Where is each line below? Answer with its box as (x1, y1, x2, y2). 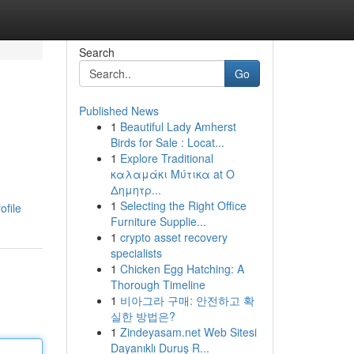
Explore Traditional (119, 150, 213, 166)
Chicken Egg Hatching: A (119, 261, 244, 277)
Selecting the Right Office (119, 198, 247, 213)
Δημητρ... (110, 182, 161, 198)
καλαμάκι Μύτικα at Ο (110, 166, 235, 182)
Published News (78, 103, 159, 119)
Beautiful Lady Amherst (119, 119, 236, 134)
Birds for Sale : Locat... (110, 134, 224, 150)
